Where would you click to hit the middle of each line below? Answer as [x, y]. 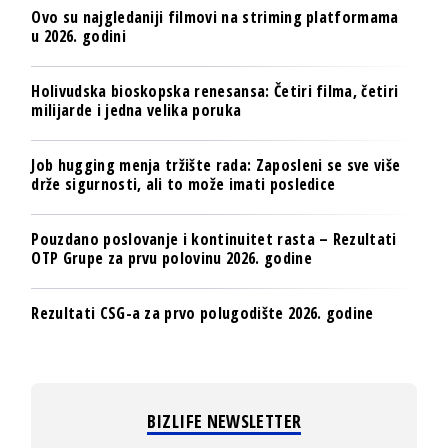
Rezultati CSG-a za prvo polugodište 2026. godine [202, 312]
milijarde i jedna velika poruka [136, 109]
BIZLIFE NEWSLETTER [224, 420]
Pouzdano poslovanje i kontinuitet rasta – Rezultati [214, 238]
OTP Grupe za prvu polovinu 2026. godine [171, 257]
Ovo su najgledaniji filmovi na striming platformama [215, 16]
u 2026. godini [78, 35]
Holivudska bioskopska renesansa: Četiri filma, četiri [215, 90]
